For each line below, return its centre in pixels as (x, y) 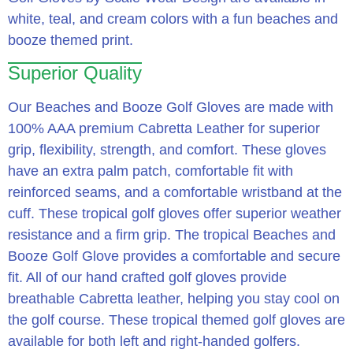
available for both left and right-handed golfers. (154, 342)
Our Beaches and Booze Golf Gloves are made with (171, 108)
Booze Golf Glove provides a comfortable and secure (174, 256)
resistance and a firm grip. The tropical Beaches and (172, 235)
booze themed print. (71, 41)
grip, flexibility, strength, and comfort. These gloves (167, 150)
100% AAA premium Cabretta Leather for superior (164, 129)
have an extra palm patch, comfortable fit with (150, 171)
